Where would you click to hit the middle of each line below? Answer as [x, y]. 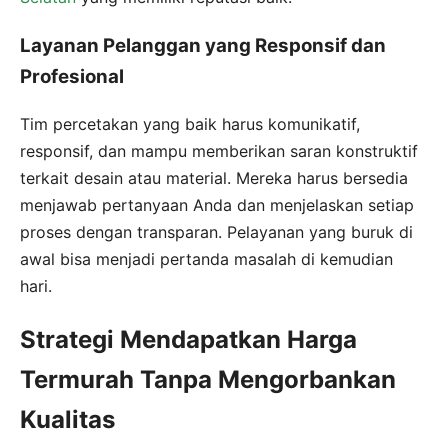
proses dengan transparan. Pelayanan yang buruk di [216, 231]
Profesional [72, 76]
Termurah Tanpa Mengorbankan [208, 379]
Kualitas [67, 419]
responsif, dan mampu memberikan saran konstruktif [219, 150]
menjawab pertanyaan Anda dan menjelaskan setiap [217, 204]
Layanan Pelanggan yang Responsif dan [203, 45]
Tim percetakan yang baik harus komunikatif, [190, 123]
